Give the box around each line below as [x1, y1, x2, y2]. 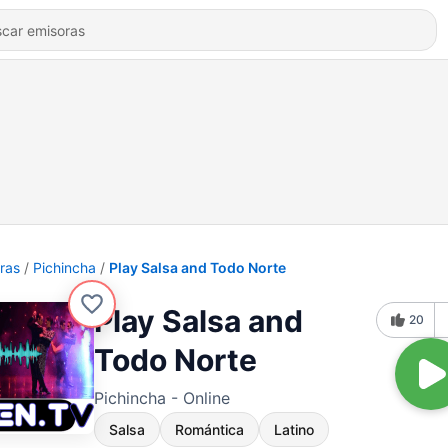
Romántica [175, 421, 244, 438]
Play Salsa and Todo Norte [109, 259, 286, 276]
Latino [274, 421, 314, 438]
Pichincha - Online [94, 388, 230, 408]
